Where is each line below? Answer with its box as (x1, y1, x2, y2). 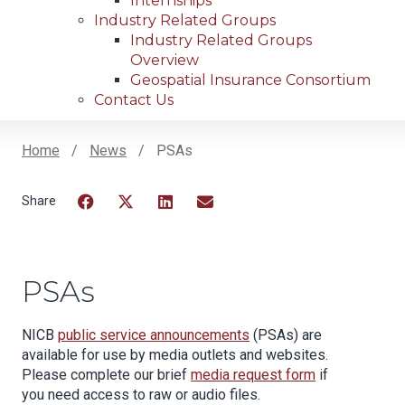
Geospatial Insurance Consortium (130, 71, 371, 89)
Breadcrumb (22, 163, 184, 194)
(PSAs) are (250, 326, 322, 344)
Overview (130, 52, 199, 70)
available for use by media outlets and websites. (22, 346, 328, 364)
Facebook (74, 215, 146, 233)
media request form (191, 366, 316, 384)
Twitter (114, 215, 166, 233)
